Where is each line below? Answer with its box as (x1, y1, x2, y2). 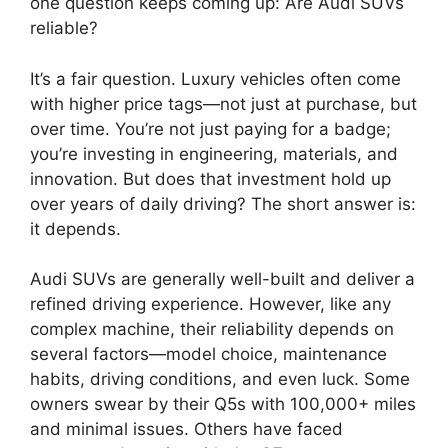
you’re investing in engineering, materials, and (30, 143, 398, 164)
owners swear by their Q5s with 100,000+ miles (30, 394, 416, 415)
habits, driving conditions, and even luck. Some (30, 369, 410, 390)
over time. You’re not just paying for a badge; (30, 118, 391, 139)
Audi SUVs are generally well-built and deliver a (30, 269, 415, 290)
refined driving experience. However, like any (30, 294, 391, 315)
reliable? (30, 18, 98, 39)
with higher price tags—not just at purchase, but (30, 93, 417, 114)
